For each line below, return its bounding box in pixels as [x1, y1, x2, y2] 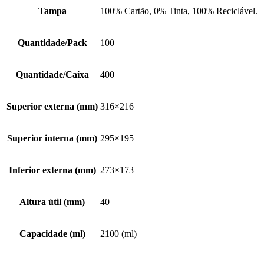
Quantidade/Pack [17, 38, 87, 48]
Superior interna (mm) [7, 133, 97, 144]
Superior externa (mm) [6, 101, 98, 112]
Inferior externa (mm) [8, 165, 96, 176]
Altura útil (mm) [19, 197, 85, 207]
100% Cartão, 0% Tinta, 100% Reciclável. [100, 6, 258, 16]
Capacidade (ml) [19, 229, 85, 239]
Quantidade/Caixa [15, 70, 89, 80]
